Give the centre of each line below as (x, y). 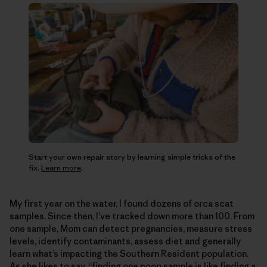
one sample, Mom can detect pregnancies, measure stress (131, 228)
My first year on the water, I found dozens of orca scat (122, 203)
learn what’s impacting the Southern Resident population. (129, 253)
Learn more (61, 167)
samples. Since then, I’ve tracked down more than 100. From (132, 216)
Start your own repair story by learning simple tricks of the (132, 157)
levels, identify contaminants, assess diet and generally (125, 241)
